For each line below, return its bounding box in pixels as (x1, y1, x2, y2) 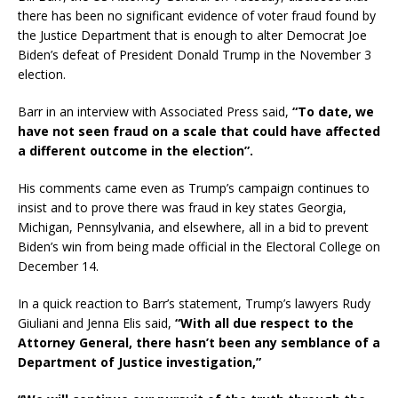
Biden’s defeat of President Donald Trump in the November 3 (18, 46, 371, 63)
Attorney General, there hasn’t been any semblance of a (18, 334, 380, 351)
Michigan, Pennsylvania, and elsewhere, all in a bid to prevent (18, 219, 369, 235)
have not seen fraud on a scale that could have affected (18, 123, 380, 139)
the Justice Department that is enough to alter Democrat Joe (18, 27, 367, 44)
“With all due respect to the (175, 314, 354, 331)
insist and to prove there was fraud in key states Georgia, (18, 199, 346, 216)
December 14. (18, 258, 99, 275)
